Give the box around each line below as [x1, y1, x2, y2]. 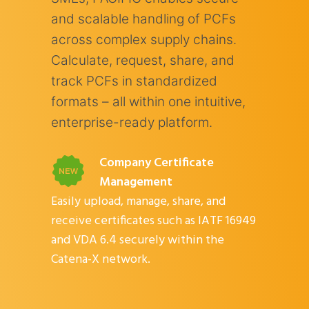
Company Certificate [99, 152, 214, 173]
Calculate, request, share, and [51, 52, 235, 68]
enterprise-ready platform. [51, 114, 212, 130]
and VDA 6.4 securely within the [51, 230, 224, 250]
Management [99, 172, 172, 192]
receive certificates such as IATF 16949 [51, 210, 256, 231]
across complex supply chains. [51, 31, 237, 48]
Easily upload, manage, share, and [51, 191, 226, 212]
